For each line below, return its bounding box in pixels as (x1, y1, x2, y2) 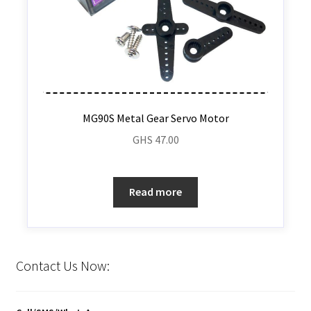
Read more (129, 185, 182, 199)
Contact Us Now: (15, 256, 110, 274)
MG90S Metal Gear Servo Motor (82, 110, 229, 125)
